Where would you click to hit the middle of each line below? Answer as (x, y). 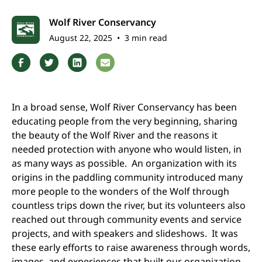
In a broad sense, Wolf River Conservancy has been (124, 107)
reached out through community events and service (127, 219)
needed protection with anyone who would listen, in (127, 149)
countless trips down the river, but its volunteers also (129, 205)
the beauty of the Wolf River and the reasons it (115, 135)
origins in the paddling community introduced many (127, 177)
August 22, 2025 (81, 38)
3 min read (146, 38)
